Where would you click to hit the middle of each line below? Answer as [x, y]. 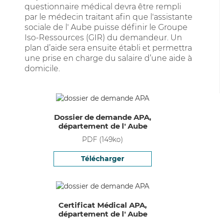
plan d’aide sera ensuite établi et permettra [108, 48]
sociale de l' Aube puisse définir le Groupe [106, 27]
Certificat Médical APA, [103, 205]
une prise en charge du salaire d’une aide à [108, 58]
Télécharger [103, 159]
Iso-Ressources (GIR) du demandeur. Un [103, 38]
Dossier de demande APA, [103, 117]
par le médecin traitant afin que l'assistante [109, 17]
